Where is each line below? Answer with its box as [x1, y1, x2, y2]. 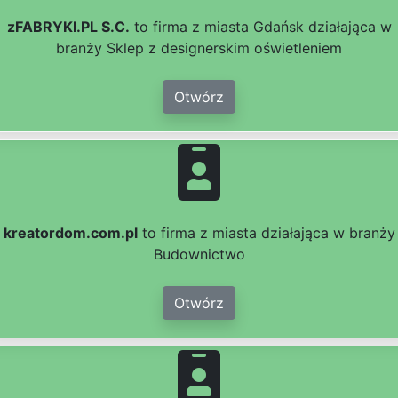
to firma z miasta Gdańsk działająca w [129, 18, 392, 36]
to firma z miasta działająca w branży [137, 224, 395, 243]
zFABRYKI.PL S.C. [6, 18, 130, 36]
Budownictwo [153, 245, 245, 264]
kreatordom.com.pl [3, 224, 138, 243]
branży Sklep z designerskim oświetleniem [56, 39, 342, 58]
